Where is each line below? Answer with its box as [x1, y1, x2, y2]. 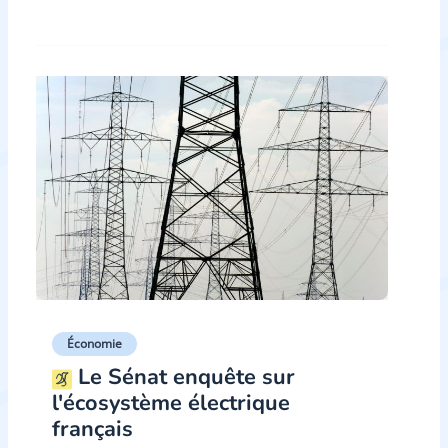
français [52, 414, 133, 445]
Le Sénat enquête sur [72, 362, 295, 393]
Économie [67, 335, 122, 353]
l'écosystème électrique [52, 388, 290, 419]
